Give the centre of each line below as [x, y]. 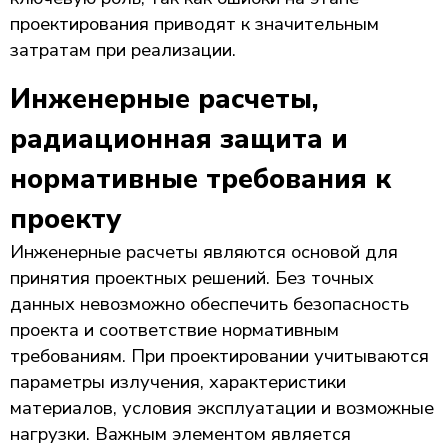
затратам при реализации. [123, 49]
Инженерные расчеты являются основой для [204, 251]
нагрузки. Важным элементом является [180, 433]
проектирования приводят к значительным [194, 23]
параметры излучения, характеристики [178, 381]
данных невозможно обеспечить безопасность [209, 303]
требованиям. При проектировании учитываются [219, 355]
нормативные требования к [200, 179]
